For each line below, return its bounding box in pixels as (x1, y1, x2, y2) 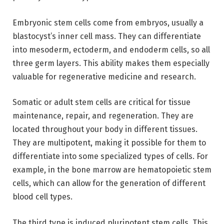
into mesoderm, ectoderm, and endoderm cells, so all (12, 44, 210, 54)
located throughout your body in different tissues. (12, 124, 197, 134)
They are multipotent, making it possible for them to (12, 138, 206, 148)
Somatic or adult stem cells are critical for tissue (12, 97, 190, 107)
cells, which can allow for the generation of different (12, 178, 205, 188)
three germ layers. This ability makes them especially (12, 58, 209, 68)
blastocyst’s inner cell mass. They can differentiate (12, 31, 201, 41)
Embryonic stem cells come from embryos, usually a (12, 17, 203, 27)
